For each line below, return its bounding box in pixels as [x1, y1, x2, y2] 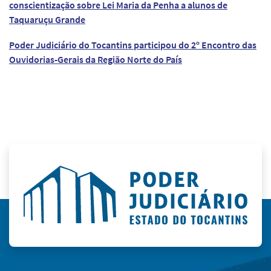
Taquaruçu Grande [9, 13, 85, 25]
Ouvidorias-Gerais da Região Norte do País [9, 53, 182, 65]
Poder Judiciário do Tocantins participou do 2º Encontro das [9, 38, 256, 51]
